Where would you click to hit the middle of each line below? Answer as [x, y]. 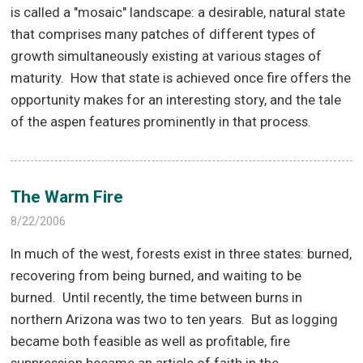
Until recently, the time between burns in [183, 298]
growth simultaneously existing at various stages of [167, 56]
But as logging [295, 320]
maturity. [38, 77]
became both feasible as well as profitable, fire [151, 342]
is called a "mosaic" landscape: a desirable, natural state [178, 12]
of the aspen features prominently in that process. [161, 121]
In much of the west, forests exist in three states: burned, [181, 254]
